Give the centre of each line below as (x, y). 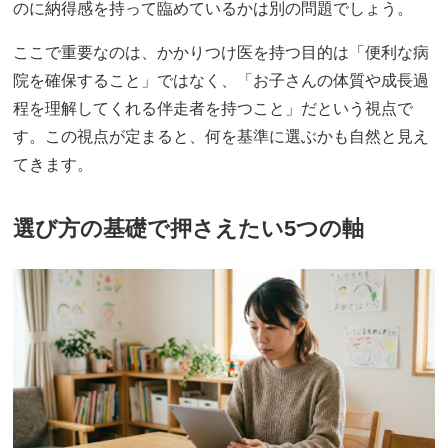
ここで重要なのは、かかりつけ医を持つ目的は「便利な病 (221, 52)
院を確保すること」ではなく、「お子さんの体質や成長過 (221, 80)
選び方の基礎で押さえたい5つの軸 (189, 229)
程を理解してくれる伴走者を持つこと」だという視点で (213, 108)
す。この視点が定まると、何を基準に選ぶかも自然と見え (221, 136)
